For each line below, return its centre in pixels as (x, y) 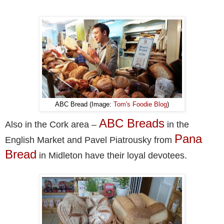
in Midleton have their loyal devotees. (112, 155)
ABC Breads (132, 123)
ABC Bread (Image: (84, 104)
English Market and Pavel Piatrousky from (90, 140)
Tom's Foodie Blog (140, 104)
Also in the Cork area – (52, 124)
